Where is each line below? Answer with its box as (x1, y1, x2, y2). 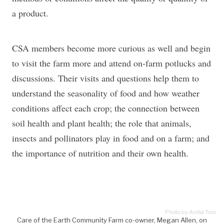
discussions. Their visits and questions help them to (12, 72, 199, 84)
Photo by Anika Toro (165, 208, 216, 216)
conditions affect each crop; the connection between (12, 102, 199, 114)
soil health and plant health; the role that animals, (12, 117, 191, 129)
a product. (12, 7, 48, 19)
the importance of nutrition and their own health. (12, 147, 188, 159)
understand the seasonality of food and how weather (12, 87, 199, 99)
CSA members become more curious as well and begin (12, 42, 210, 54)
